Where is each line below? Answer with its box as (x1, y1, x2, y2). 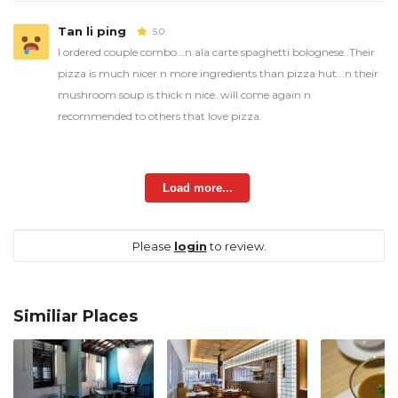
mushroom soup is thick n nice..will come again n (58, 87, 311, 101)
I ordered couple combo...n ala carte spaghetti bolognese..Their (58, 44, 375, 59)
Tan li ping (58, 23, 130, 38)
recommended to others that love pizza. (58, 108, 262, 123)
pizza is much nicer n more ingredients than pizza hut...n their (58, 66, 378, 80)
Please (131, 239, 174, 254)
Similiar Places (13, 306, 138, 327)
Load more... (162, 181, 233, 195)
